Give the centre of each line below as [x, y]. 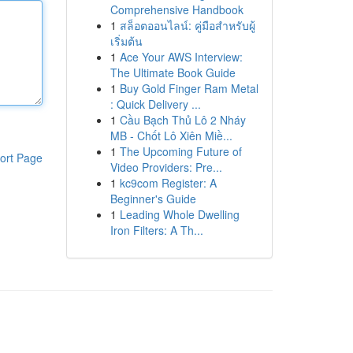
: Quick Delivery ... [155, 104]
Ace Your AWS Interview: [181, 57]
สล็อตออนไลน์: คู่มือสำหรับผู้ [187, 25]
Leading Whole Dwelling [179, 214]
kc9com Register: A [168, 183]
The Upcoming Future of [180, 151]
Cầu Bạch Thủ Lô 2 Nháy [182, 120]
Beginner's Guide [153, 199]
